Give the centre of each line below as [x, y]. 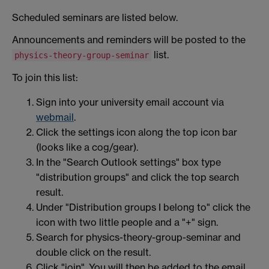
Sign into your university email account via [130, 102]
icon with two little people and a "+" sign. [127, 222]
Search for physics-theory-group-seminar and [138, 237]
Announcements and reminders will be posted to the [129, 40]
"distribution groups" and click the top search [138, 177]
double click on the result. [93, 252]
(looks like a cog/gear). [87, 147]
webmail [55, 117]
